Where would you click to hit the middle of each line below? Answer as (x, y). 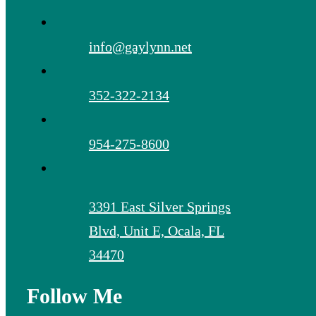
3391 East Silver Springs (159, 206)
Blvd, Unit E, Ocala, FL (156, 230)
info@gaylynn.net (140, 46)
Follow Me (74, 296)
